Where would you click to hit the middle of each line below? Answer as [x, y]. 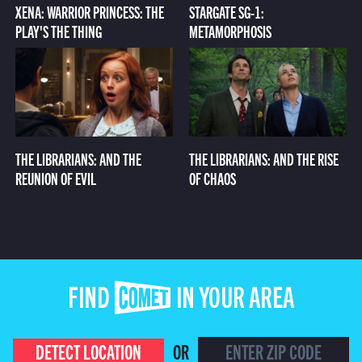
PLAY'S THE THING [58, 32]
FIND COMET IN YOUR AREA [181, 301]
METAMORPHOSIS [230, 32]
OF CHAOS [213, 178]
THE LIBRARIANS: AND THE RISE [264, 158]
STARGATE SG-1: [227, 12]
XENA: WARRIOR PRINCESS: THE [89, 12]
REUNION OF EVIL [55, 178]
